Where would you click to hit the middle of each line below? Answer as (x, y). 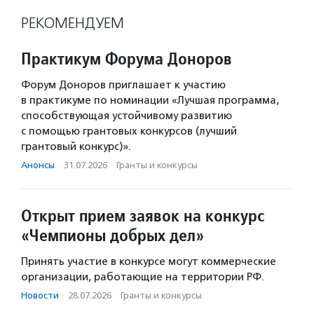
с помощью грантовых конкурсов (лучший (129, 131)
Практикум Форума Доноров (127, 59)
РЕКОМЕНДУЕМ (73, 23)
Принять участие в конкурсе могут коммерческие (149, 262)
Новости (40, 296)
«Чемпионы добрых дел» (112, 235)
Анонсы (38, 165)
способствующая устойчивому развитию (127, 116)
